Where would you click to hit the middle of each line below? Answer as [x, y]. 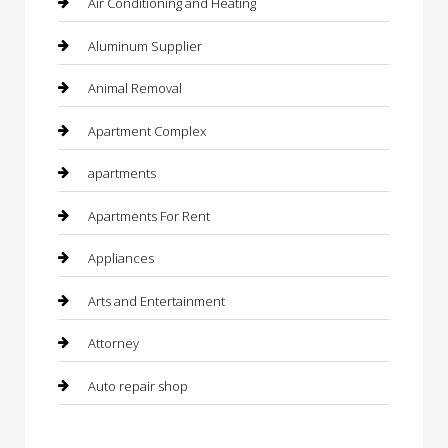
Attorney [113, 343]
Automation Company [152, 428]
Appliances [121, 258]
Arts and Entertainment [156, 300]
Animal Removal [135, 88]
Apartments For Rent [149, 215]
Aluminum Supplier [145, 45]
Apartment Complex [147, 130]
